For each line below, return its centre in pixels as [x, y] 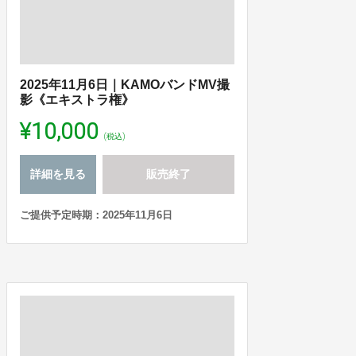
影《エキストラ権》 [77, 99]
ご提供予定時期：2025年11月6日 [96, 215]
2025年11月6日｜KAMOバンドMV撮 [125, 84]
